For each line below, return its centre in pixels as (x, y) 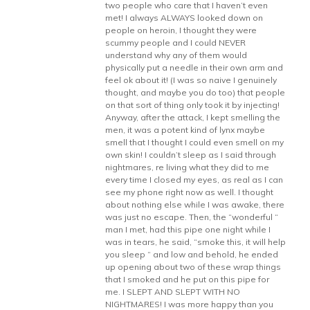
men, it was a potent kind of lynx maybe (185, 130)
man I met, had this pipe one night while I (188, 229)
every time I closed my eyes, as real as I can (194, 180)
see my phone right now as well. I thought (190, 192)
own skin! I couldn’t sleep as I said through (191, 155)
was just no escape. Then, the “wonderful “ (192, 217)
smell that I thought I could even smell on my (195, 142)
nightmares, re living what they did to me (188, 167)
